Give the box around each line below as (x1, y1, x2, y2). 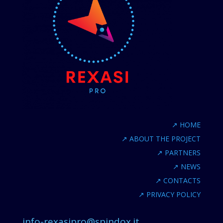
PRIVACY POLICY (144, 189, 201, 199)
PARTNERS (163, 147, 201, 157)
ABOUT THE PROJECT (127, 133, 201, 143)
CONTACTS (161, 175, 201, 185)
